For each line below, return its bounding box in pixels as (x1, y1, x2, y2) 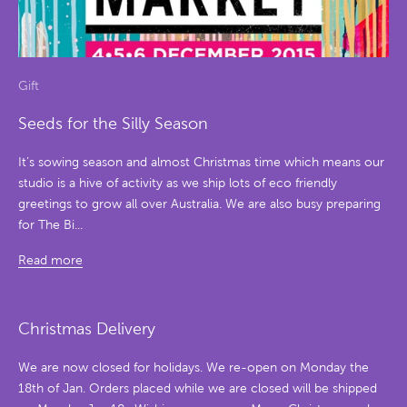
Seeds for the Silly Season (18, 114, 208, 134)
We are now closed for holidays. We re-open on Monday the (18, 361, 369, 375)
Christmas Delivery (18, 320, 155, 339)
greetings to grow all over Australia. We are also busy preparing (18, 197, 381, 212)
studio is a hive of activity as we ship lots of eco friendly (18, 176, 337, 191)
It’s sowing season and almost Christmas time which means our (18, 155, 384, 170)
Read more (18, 253, 83, 268)
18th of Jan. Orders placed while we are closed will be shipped (18, 382, 377, 396)
